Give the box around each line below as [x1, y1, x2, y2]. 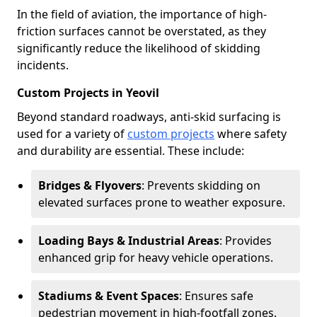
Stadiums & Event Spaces [38, 288, 179, 304]
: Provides [219, 233, 272, 248]
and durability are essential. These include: [17, 143, 244, 158]
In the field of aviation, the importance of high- [17, 6, 267, 22]
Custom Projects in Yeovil [17, 85, 159, 100]
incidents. [17, 57, 69, 73]
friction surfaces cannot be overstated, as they [17, 23, 266, 39]
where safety [214, 126, 287, 142]
